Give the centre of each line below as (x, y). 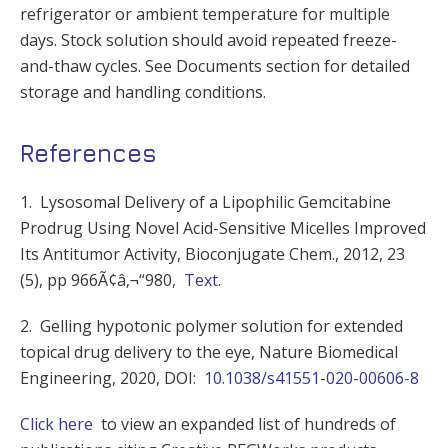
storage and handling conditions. (143, 92)
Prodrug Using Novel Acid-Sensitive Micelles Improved (223, 228)
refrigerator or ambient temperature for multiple (205, 14)
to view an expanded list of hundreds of (248, 424)
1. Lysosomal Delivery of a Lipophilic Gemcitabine (205, 202)
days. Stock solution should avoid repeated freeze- (208, 40)
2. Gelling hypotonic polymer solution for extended (211, 326)
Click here (56, 424)
